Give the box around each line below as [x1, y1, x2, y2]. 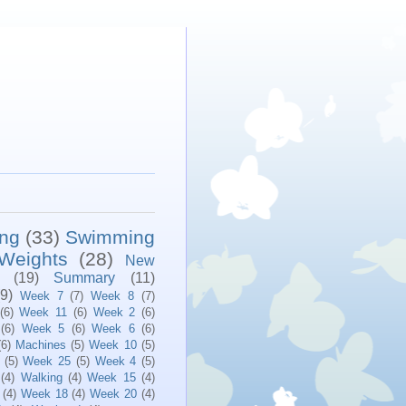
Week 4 [94, 353, 137, 368]
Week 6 [92, 321, 135, 335]
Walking [20, 370, 63, 384]
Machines [14, 337, 66, 352]
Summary [53, 269, 116, 285]
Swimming [65, 226, 155, 247]
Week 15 [87, 370, 136, 384]
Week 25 [23, 353, 71, 368]
